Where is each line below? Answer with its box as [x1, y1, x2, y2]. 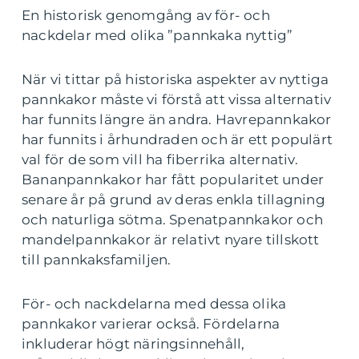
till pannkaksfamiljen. [22, 252, 171, 268]
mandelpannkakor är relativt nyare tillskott [22, 232, 320, 248]
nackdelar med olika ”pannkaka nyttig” [22, 27, 293, 44]
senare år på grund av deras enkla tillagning [22, 192, 325, 208]
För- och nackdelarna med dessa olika [22, 296, 287, 313]
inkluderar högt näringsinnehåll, [22, 336, 245, 353]
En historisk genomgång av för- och [22, 7, 270, 24]
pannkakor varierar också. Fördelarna [22, 316, 280, 333]
